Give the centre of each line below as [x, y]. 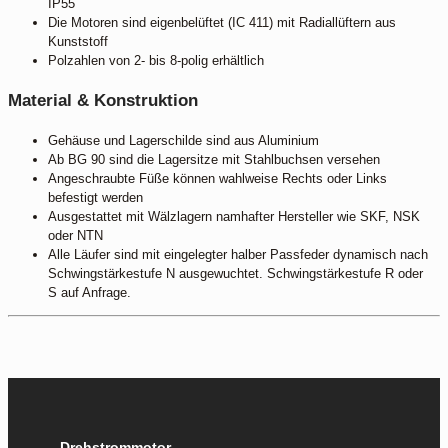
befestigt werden [95, 198]
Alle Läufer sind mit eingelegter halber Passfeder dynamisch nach [238, 255]
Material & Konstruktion [103, 101]
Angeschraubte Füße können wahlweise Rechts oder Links [217, 179]
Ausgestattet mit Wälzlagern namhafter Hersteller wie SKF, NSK [234, 217]
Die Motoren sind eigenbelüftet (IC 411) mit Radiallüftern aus [222, 23]
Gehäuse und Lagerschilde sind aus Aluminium [183, 141]
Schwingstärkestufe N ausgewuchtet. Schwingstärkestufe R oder [235, 274]
